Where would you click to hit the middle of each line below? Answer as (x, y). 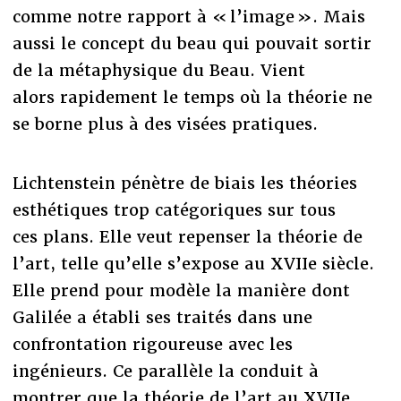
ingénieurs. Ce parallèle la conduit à (165, 371)
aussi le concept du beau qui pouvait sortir (192, 43)
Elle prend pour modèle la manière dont (181, 290)
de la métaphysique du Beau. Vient (158, 70)
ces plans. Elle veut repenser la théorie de (187, 236)
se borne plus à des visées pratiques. (167, 124)
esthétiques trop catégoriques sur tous (174, 209)
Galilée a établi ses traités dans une (162, 317)
